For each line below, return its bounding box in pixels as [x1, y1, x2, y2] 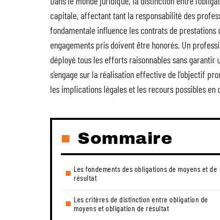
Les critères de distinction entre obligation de [74, 194, 208, 204]
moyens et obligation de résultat [74, 203, 169, 213]
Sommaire [78, 129, 172, 147]
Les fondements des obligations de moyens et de [74, 164, 217, 173]
